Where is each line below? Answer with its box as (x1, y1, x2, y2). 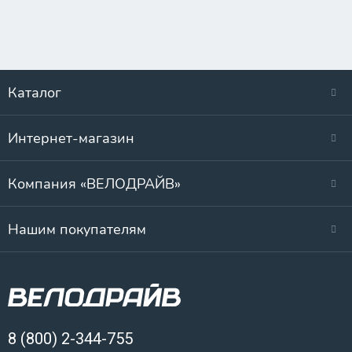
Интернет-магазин (8, 129, 134, 148)
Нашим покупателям (8, 220, 146, 239)
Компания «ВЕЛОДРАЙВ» (8, 174, 181, 193)
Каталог (8, 83, 61, 102)
